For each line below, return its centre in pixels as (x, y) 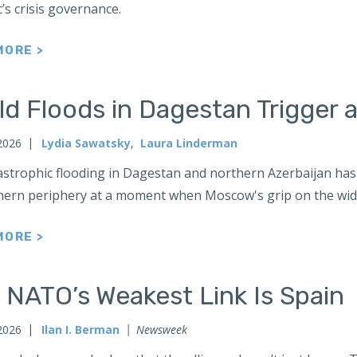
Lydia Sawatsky (86, 143)
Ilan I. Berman (80, 330)
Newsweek (162, 330)
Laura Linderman (189, 143)
